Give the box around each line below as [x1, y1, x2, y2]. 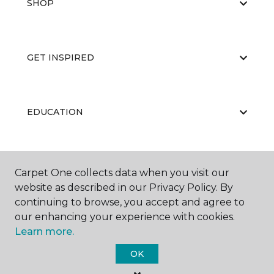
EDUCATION [27, 106, 83, 117]
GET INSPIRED [27, 52, 94, 63]
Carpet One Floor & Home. [95, 258, 212, 269]
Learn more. [15, 226, 74, 237]
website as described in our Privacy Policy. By [15, 182, 233, 193]
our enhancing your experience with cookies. [15, 211, 235, 223]
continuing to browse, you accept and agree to [15, 196, 245, 208]
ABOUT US [27, 161, 75, 172]
